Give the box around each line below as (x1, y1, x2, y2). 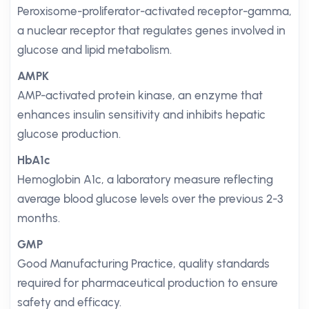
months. (17, 211, 60, 225)
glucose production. (17, 127, 121, 141)
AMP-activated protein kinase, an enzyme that (17, 88, 263, 102)
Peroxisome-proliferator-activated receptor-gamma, (17, 4, 292, 18)
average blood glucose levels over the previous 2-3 (17, 192, 283, 206)
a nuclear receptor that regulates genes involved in (17, 23, 286, 37)
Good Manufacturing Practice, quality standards (17, 257, 270, 270)
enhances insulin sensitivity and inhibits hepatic (17, 108, 266, 121)
